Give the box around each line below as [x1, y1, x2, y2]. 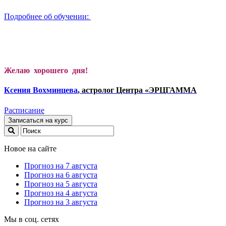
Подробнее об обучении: [4, 12, 91, 21]
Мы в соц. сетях [4, 214, 59, 223]
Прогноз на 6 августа [24, 170, 97, 179]
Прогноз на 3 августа [24, 197, 97, 206]
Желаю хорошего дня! [4, 66, 88, 75]
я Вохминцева [26, 86, 78, 95]
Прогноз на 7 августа [24, 161, 97, 170]
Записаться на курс [8, 116, 68, 124]
